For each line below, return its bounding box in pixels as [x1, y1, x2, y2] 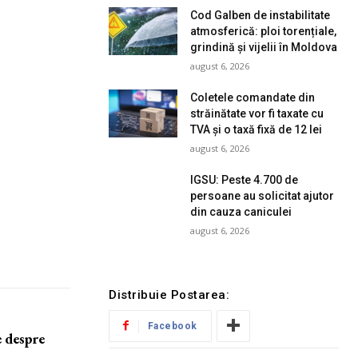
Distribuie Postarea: [109, 287, 229, 302]
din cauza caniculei [190, 205, 292, 218]
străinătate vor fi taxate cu [190, 106, 324, 120]
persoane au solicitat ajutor [190, 189, 335, 202]
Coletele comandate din [190, 90, 316, 104]
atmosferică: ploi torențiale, [190, 24, 337, 38]
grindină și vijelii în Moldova [190, 40, 338, 54]
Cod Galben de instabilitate [190, 8, 331, 22]
